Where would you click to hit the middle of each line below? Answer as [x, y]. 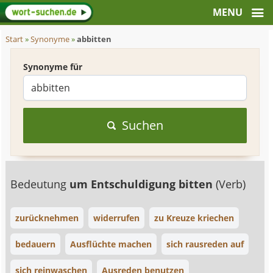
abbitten [94, 39]
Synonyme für [53, 67]
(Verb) [231, 184]
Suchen [142, 125]
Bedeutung [40, 184]
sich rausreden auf [205, 244]
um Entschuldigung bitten [143, 184]
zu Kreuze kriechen [194, 218]
